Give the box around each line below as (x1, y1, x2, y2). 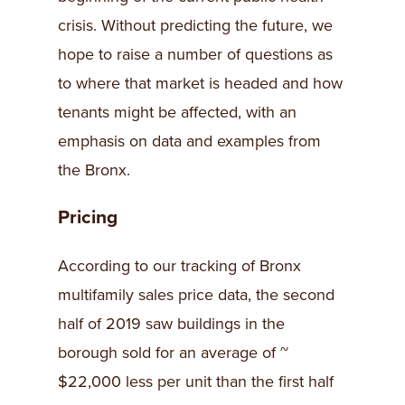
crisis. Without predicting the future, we (58, 15, 333, 35)
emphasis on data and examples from (58, 131, 321, 151)
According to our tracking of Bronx (58, 256, 301, 277)
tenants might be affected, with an (58, 102, 297, 122)
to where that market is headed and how (58, 73, 343, 93)
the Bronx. (58, 160, 130, 180)
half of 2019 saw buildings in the (58, 314, 285, 334)
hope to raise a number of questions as (58, 44, 333, 64)
